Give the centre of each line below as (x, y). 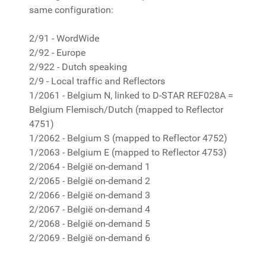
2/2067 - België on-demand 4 (90, 209)
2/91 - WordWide (64, 38)
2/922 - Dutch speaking (78, 67)
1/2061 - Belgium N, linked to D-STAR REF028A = (131, 95)
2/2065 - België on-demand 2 (90, 181)
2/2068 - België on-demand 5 (90, 224)
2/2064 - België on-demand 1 (90, 167)
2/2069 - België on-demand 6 (90, 238)
